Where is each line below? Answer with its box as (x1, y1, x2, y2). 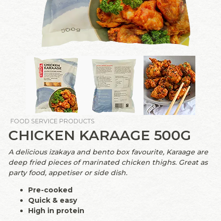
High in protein (28, 206, 84, 216)
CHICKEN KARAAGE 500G (8, 127, 191, 144)
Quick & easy (28, 196, 77, 205)
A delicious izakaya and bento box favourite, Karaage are (8, 147, 208, 157)
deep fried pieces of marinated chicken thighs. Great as (8, 158, 208, 167)
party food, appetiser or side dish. (8, 168, 127, 178)
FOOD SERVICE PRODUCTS (10, 117, 95, 125)
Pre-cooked (28, 185, 73, 195)
